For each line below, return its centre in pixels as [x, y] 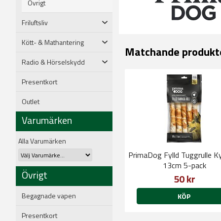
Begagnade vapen [49, 195]
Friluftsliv [35, 22]
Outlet [31, 101]
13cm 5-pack [184, 165]
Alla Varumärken [42, 141]
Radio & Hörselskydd [53, 62]
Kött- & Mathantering [53, 42]
